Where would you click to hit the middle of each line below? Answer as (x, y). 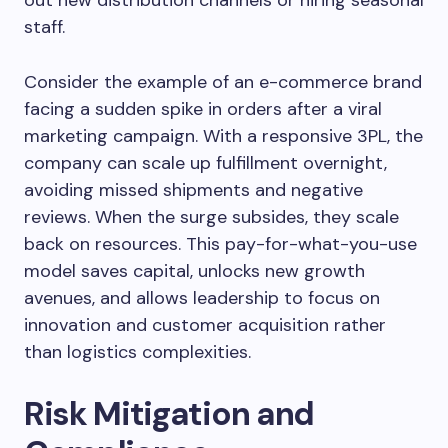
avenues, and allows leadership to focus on (202, 298)
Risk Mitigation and (169, 413)
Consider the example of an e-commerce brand (223, 82)
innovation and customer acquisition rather (205, 325)
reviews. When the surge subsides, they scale (211, 217)
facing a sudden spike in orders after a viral (203, 109)
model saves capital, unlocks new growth (194, 271)
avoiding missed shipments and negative (193, 190)
